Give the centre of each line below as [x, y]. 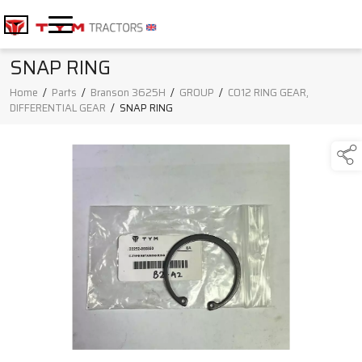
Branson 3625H [128, 93]
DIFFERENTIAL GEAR [58, 108]
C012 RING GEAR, [268, 93]
